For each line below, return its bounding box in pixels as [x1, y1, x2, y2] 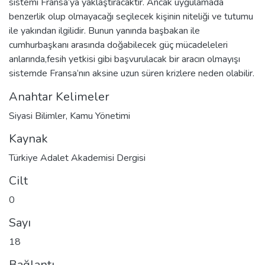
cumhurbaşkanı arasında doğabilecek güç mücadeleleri [9, 38, 228, 51]
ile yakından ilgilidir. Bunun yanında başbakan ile [9, 24, 200, 37]
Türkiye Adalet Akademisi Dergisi [9, 151, 146, 164]
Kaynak [9, 130, 48, 147]
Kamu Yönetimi [70, 109, 130, 122]
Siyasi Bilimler [9, 109, 66, 122]
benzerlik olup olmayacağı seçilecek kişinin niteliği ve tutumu [9, 9, 253, 23]
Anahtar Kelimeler [9, 88, 109, 105]
